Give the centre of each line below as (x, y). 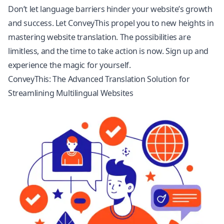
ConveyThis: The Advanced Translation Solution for (99, 79)
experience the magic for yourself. (69, 65)
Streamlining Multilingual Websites (71, 93)
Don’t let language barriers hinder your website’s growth (110, 9)
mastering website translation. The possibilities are (99, 37)
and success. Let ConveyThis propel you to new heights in (111, 23)
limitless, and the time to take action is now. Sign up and (108, 51)
